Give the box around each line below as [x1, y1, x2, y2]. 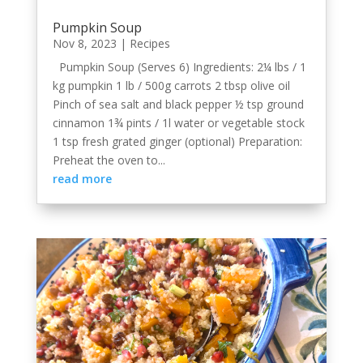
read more [52, 171, 112, 187]
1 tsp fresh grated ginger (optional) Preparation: [52, 134, 302, 150]
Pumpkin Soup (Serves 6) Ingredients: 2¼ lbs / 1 [52, 59, 306, 75]
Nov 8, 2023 [52, 36, 117, 52]
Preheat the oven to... [52, 152, 165, 169]
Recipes [129, 36, 170, 52]
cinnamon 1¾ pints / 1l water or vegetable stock [52, 115, 305, 131]
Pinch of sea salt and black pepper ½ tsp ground [52, 96, 304, 113]
